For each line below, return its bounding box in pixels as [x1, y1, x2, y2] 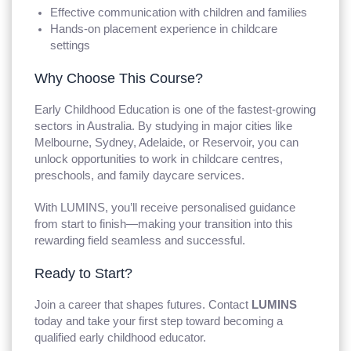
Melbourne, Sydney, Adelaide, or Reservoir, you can [34, 136, 299, 149]
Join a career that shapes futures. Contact [34, 298, 252, 311]
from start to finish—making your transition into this [34, 217, 294, 230]
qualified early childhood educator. [34, 331, 207, 344]
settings [50, 38, 91, 52]
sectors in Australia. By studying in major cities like [34, 119, 293, 132]
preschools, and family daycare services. [34, 168, 245, 182]
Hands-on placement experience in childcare [50, 22, 278, 35]
